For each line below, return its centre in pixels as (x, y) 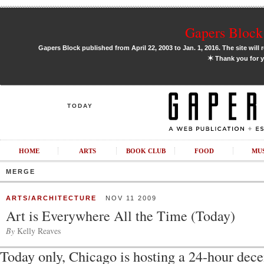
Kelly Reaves (38, 231)
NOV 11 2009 (127, 198)
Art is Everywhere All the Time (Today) (121, 216)
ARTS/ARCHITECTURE (51, 198)
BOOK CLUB (146, 151)
